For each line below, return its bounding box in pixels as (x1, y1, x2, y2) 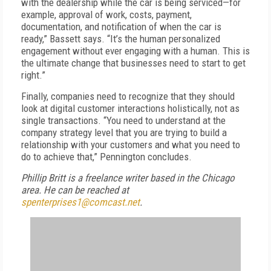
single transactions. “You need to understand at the (21, 114, 226, 126)
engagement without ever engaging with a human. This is (21, 45, 250, 57)
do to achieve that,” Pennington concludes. (21, 151, 194, 163)
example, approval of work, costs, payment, (21, 8, 192, 21)
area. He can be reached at (21, 184, 129, 196)
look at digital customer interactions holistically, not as (21, 102, 240, 114)
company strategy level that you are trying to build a (21, 126, 227, 139)
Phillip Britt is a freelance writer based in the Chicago (21, 172, 235, 184)
